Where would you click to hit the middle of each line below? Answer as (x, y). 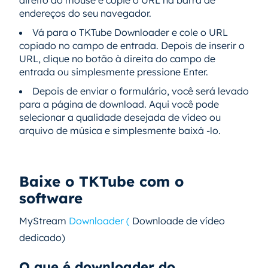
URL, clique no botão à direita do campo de (117, 58)
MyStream (44, 220)
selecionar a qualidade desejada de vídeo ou (120, 117)
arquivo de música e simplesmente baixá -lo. (120, 130)
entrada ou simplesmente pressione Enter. (114, 71)
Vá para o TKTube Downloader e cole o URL (130, 32)
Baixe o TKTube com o (101, 181)
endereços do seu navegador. (85, 13)
